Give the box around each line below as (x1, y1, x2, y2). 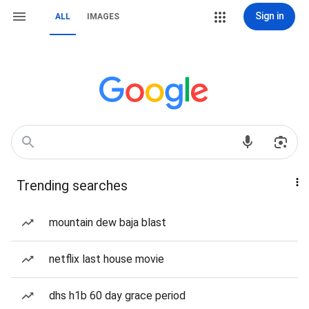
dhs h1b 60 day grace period (49, 289, 186, 302)
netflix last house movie (49, 252, 164, 266)
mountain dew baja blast (49, 216, 166, 229)
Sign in (255, 10, 284, 21)
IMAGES (87, 12, 119, 21)
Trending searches (17, 177, 128, 194)
